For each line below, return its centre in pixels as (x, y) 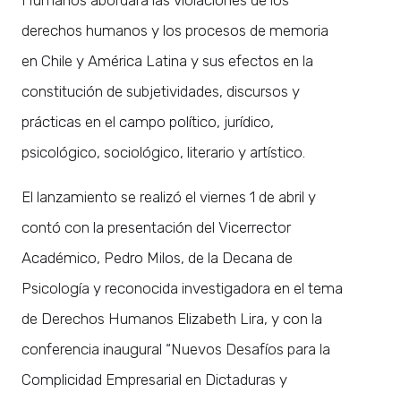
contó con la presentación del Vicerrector (156, 227)
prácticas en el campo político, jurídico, (148, 121)
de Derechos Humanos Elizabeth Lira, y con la (172, 318)
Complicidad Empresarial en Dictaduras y (154, 379)
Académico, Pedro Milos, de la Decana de (157, 257)
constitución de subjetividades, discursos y (161, 91)
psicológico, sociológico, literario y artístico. (163, 152)
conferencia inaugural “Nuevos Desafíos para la (176, 349)
